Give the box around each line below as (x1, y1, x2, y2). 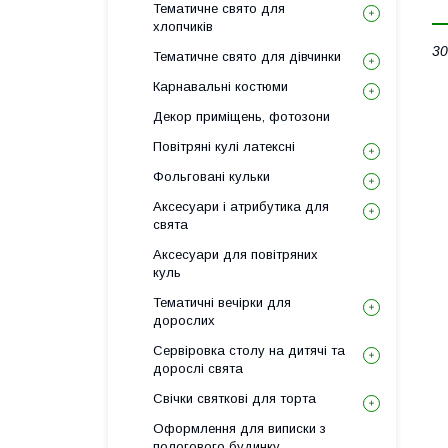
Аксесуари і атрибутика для (153, 199, 329, 214)
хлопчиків (153, 19, 213, 34)
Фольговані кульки (153, 169, 270, 184)
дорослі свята (153, 361, 243, 376)
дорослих (153, 313, 215, 328)
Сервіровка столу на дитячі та (153, 343, 345, 358)
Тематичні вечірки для (153, 295, 291, 310)
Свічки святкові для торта (153, 391, 316, 406)
